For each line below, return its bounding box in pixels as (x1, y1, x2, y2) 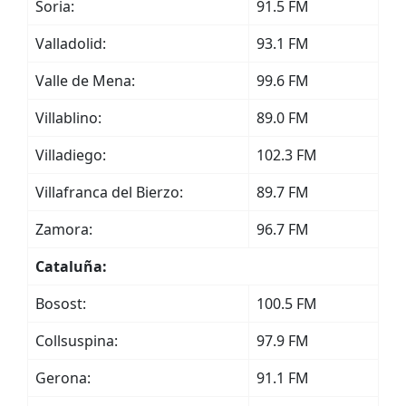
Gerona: (35, 368, 91, 388)
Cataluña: (35, 256, 107, 276)
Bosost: (35, 294, 86, 314)
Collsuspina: (35, 331, 118, 351)
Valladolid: (35, 34, 106, 53)
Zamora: (35, 219, 92, 239)
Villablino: (35, 108, 101, 128)
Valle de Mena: (35, 71, 135, 91)
